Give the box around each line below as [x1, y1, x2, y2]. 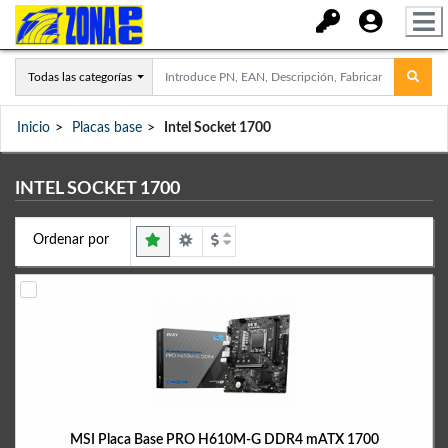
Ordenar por [32, 233, 109, 247]
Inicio [17, 121, 50, 135]
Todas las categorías [28, 71, 132, 83]
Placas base [72, 121, 142, 135]
